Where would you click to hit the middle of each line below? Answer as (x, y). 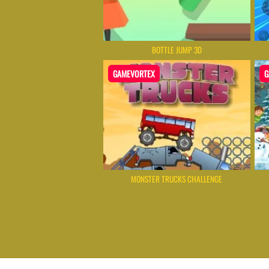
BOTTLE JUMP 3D (177, 50)
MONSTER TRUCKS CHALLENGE (177, 179)
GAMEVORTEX (134, 74)
